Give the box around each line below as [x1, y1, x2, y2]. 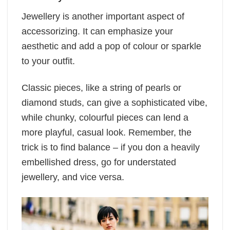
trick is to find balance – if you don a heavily [22, 142, 200, 153]
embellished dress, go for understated [22, 157, 176, 168]
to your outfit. [22, 55, 78, 66]
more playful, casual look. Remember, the [22, 127, 191, 138]
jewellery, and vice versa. [22, 172, 124, 183]
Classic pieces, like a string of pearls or [22, 83, 181, 93]
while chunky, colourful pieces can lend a [22, 112, 188, 123]
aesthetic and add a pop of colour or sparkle [22, 41, 201, 51]
